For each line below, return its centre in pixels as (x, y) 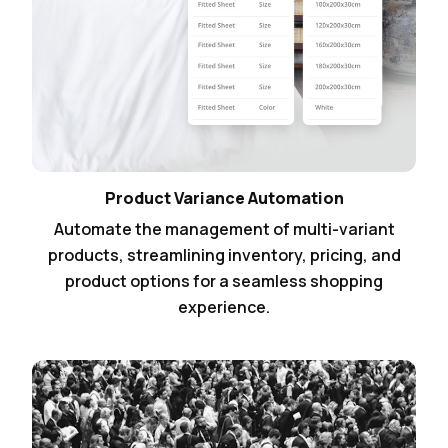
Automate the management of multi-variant (224, 229)
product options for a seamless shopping (224, 281)
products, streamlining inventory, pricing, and (224, 255)
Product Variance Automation (224, 198)
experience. (224, 307)
